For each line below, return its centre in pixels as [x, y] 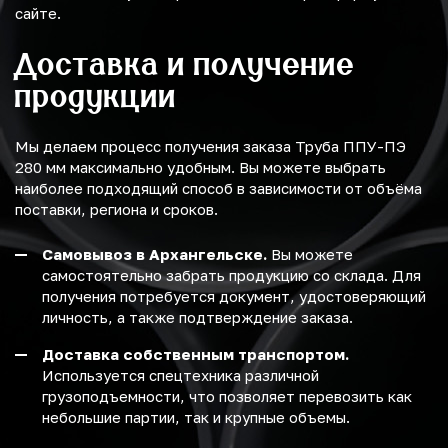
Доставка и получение [185, 64]
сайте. [38, 13]
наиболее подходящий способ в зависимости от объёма [218, 188]
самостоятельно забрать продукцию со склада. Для [231, 275]
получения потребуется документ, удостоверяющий [234, 296]
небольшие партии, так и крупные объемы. [196, 417]
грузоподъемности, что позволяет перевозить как [227, 396]
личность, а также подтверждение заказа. [197, 317]
